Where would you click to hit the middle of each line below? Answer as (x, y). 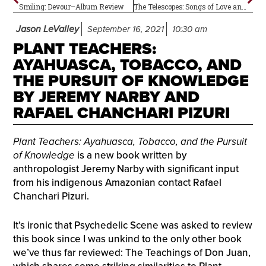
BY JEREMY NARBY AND (106, 97)
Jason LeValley (47, 29)
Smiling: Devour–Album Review (71, 7)
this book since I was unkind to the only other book (127, 239)
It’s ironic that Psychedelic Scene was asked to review (132, 225)
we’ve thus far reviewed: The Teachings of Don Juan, (132, 252)
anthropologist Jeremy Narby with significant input (126, 169)
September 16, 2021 (125, 29)
